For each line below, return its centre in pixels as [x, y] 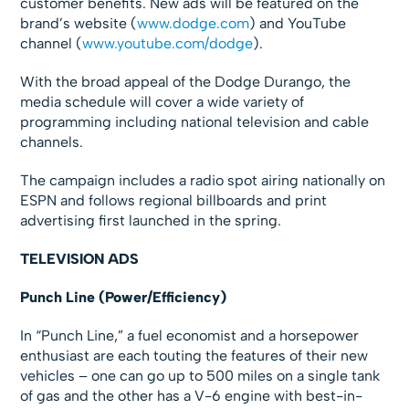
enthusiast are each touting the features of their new [194, 356]
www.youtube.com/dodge [168, 44]
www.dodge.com [194, 24]
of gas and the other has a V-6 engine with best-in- [192, 396]
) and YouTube [298, 24]
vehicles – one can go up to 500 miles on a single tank [200, 376]
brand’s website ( [79, 24]
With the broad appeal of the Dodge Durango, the [186, 82]
